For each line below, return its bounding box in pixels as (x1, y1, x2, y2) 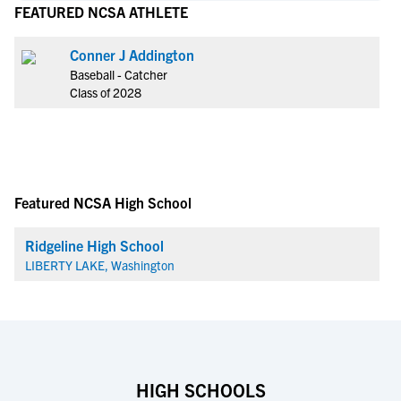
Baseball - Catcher (70, 66, 167, 82)
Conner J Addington (70, 46, 194, 64)
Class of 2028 (70, 84, 141, 100)
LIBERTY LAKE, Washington (25, 257, 175, 273)
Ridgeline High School (25, 236, 164, 254)
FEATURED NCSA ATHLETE (14, 3, 188, 21)
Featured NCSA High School (14, 193, 192, 211)
